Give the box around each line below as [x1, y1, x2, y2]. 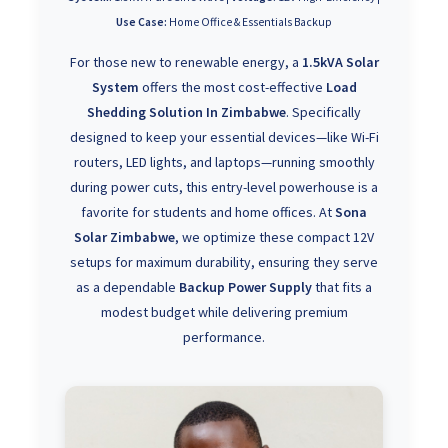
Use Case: [116, 15, 167, 29]
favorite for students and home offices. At [81, 203, 335, 221]
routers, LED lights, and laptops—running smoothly [73, 153, 375, 171]
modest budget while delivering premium [100, 303, 348, 321]
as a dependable [76, 278, 179, 296]
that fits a [312, 278, 372, 296]
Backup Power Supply [179, 278, 312, 296]
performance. [183, 328, 265, 346]
